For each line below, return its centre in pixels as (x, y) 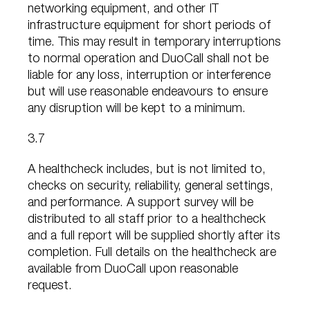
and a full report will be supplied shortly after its (154, 237)
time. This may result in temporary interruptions (154, 43)
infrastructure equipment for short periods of (149, 27)
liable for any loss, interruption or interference (149, 76)
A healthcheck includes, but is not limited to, (147, 171)
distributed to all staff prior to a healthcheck (147, 220)
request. (50, 287)
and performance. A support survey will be (140, 204)
